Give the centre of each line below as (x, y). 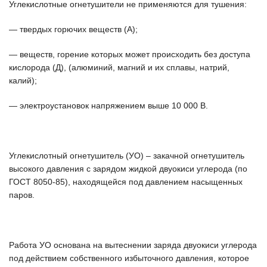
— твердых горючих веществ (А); (73, 29)
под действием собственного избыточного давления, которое (129, 258)
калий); (23, 80)
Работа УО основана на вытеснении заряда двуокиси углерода (133, 245)
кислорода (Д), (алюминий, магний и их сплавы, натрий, (119, 67)
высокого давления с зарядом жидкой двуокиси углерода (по (128, 169)
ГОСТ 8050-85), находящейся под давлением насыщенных (126, 182)
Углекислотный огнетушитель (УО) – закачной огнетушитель (127, 156)
